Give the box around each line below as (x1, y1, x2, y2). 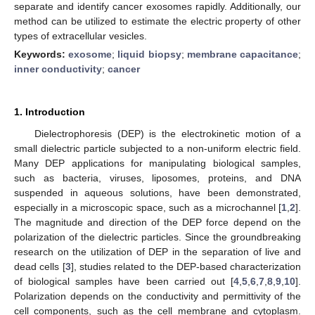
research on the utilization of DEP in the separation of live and (14, 245, 301, 257)
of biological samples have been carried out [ (14, 275, 233, 287)
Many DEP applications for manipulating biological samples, (14, 157, 301, 169)
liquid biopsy (117, 48, 181, 60)
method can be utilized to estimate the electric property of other (14, 15, 301, 27)
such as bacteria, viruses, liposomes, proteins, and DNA (14, 172, 301, 184)
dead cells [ (14, 260, 65, 272)
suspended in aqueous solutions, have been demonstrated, (14, 186, 301, 198)
